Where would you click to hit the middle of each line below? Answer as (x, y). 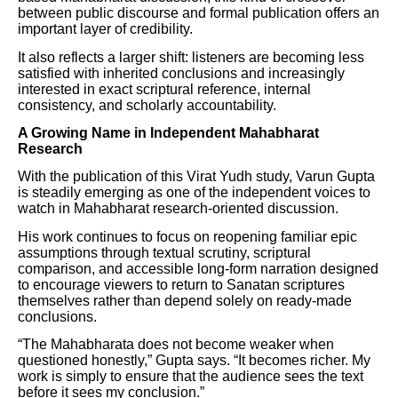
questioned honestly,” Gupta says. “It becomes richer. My (194, 360)
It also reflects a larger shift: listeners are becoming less (191, 57)
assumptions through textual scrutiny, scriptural (164, 252)
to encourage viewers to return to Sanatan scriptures (181, 284)
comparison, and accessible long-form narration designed (198, 268)
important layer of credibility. (105, 29)
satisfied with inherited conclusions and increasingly (181, 73)
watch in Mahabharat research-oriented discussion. (178, 209)
